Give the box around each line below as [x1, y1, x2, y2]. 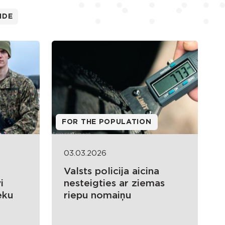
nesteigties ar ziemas [64, 179, 165, 189]
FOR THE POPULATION [62, 119, 152, 126]
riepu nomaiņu [64, 191, 131, 201]
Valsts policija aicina [64, 167, 159, 177]
